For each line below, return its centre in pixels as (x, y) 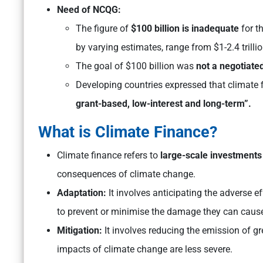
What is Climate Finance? (128, 132)
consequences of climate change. (126, 174)
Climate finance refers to (109, 156)
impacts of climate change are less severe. (146, 249)
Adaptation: (83, 193)
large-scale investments (211, 156)
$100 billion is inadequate (185, 29)
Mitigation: (80, 231)
